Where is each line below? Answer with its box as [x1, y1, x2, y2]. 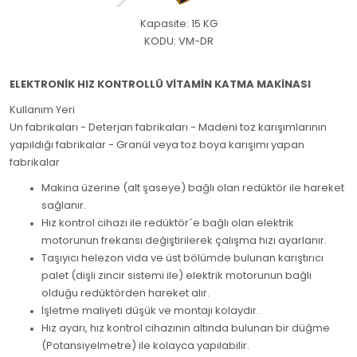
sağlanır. [41, 200, 86, 210]
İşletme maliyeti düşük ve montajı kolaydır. [41, 305, 259, 316]
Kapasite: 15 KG [139, 18, 218, 29]
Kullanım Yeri [10, 104, 75, 115]
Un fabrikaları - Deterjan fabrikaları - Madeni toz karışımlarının [10, 122, 327, 132]
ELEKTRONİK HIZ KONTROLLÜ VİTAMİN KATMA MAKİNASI [10, 79, 311, 89]
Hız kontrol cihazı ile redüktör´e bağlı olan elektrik [41, 218, 294, 228]
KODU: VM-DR [143, 36, 214, 46]
